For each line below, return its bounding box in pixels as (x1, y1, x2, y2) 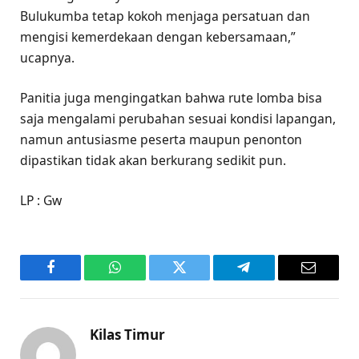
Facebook (49, 272, 106, 287)
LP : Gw (20, 192, 62, 210)
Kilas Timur (90, 325, 165, 345)
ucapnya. (20, 48, 75, 67)
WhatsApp (114, 272, 176, 287)
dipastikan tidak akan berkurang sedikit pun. (20, 151, 286, 169)
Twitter (178, 272, 220, 287)
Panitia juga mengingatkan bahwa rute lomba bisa (20, 88, 322, 107)
